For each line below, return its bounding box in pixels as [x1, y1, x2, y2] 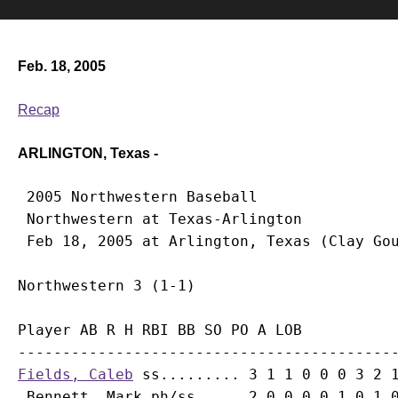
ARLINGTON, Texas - [18, 146, 158, 161]
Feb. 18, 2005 [18, 59, 106, 74]
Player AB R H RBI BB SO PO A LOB [18, 322, 302, 338]
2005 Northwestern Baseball [18, 188, 258, 205]
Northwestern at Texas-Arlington [18, 211, 302, 227]
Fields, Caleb [18, 366, 133, 383]
